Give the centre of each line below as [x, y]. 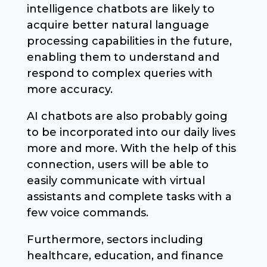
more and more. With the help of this [131, 149]
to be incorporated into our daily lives [131, 133]
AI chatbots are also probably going [127, 117]
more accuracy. [69, 90]
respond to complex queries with [119, 74]
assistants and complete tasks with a [129, 197]
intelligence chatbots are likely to [120, 9]
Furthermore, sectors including [115, 240]
